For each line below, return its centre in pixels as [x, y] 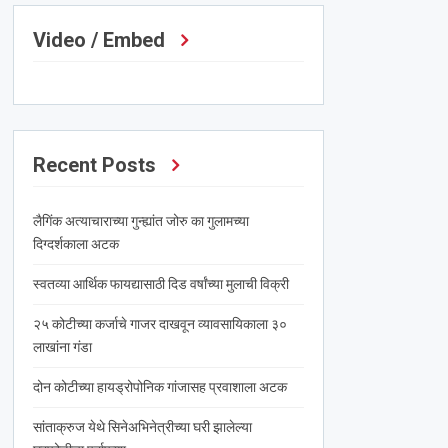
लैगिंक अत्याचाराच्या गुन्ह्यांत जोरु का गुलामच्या [140, 221]
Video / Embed [98, 40]
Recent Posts [94, 165]
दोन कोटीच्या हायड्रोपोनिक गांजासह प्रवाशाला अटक [159, 387]
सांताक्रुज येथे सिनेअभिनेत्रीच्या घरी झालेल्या [142, 427]
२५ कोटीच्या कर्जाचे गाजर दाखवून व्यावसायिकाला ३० [159, 324]
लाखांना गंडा [62, 347]
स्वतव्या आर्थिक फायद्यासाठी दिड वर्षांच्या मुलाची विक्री [160, 284]
